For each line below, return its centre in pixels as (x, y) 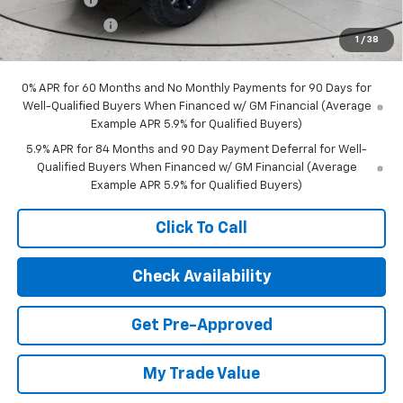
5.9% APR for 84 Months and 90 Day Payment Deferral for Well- (197, 149)
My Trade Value (201, 374)
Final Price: (49, 49)
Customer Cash (59, 24)
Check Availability (201, 277)
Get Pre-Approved (201, 325)
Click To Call (201, 228)
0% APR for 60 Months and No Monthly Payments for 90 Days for (197, 88)
